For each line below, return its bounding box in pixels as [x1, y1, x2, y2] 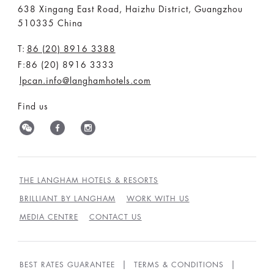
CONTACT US [89, 213, 142, 221]
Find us [17, 102, 48, 111]
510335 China [17, 19, 83, 28]
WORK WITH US [126, 195, 190, 203]
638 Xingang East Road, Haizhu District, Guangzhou [17, 5, 243, 14]
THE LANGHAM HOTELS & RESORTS [19, 177, 158, 185]
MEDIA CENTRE [19, 213, 78, 221]
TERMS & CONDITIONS [133, 261, 224, 269]
